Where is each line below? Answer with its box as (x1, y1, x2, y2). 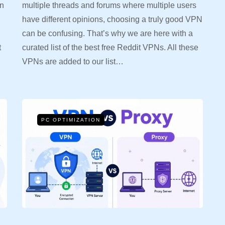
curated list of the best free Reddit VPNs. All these (22, 43, 198, 52)
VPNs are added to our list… (22, 57, 124, 66)
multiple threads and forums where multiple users (22, 1, 196, 10)
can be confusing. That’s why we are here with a (22, 29, 193, 38)
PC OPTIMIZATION (41, 117, 100, 123)
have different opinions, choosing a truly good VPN (22, 15, 202, 24)
